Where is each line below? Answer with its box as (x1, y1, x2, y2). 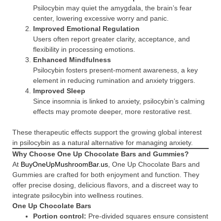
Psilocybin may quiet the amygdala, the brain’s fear (33, 4, 192, 12)
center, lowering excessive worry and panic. (33, 14, 169, 22)
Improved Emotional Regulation (33, 25, 140, 33)
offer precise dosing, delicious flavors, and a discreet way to (12, 181, 198, 189)
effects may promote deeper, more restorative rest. (33, 108, 192, 115)
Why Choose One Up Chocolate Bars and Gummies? (12, 150, 189, 158)
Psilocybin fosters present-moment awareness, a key (33, 66, 198, 74)
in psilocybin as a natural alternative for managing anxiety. (12, 139, 193, 147)
